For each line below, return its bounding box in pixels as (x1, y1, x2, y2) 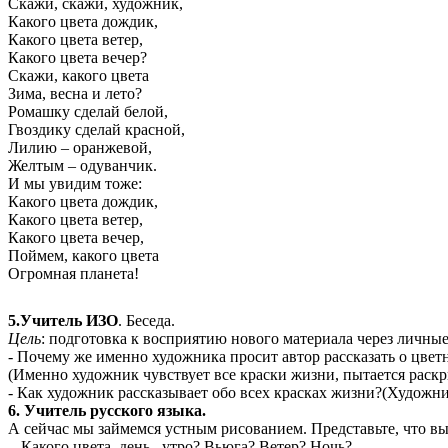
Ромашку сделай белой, (8, 102, 168, 120)
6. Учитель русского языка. (8, 401, 206, 419)
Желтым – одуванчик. (8, 156, 157, 174)
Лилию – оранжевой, (8, 138, 152, 156)
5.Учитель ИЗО (8, 311, 118, 329)
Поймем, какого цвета (8, 246, 159, 264)
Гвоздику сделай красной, (8, 120, 185, 138)
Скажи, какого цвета (8, 66, 149, 84)
